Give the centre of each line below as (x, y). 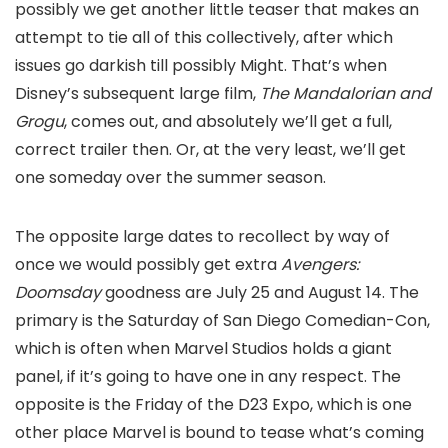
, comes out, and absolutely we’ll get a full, (228, 122)
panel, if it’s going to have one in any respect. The (208, 377)
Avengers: (320, 265)
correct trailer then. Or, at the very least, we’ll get (210, 150)
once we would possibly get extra (148, 265)
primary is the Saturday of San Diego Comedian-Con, (222, 321)
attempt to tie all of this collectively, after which (204, 38)
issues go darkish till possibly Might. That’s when (201, 66)
